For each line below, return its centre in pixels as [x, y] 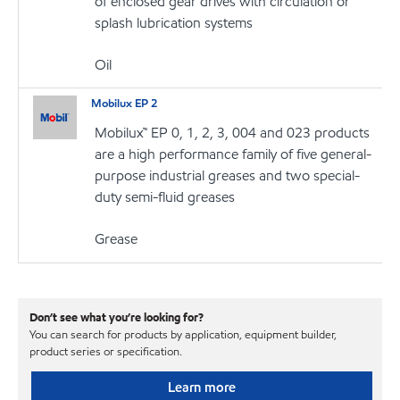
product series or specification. [106, 352]
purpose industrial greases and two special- [228, 175]
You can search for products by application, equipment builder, [183, 335]
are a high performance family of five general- [233, 154]
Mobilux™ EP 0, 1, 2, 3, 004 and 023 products [233, 132]
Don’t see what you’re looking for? [117, 318]
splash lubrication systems [174, 22]
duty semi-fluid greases [165, 196]
